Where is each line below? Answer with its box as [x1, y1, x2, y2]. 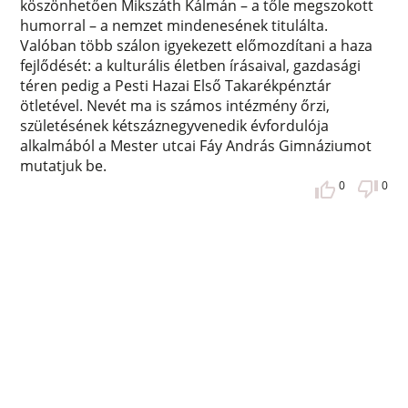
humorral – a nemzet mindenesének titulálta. [20, 15, 329, 36]
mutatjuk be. [20, 156, 107, 177]
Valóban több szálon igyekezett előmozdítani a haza [20, 36, 373, 56]
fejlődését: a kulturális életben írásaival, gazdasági [20, 56, 362, 76]
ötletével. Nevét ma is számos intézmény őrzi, [20, 96, 331, 117]
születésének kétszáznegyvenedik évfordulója [20, 116, 330, 137]
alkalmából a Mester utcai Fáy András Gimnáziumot [20, 136, 372, 157]
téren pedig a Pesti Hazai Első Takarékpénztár [20, 76, 332, 97]
